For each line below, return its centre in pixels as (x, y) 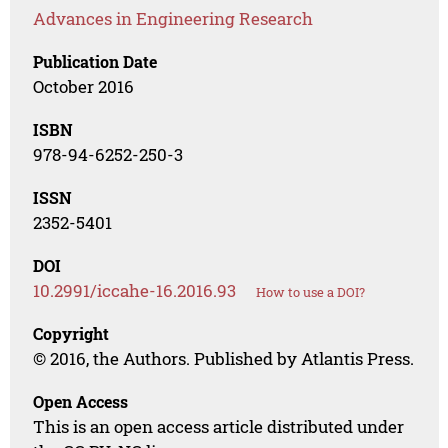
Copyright (71, 334)
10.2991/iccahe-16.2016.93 (135, 291)
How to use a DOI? (311, 292)
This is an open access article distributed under (219, 427)
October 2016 (84, 87)
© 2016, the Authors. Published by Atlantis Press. (224, 359)
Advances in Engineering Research (173, 19)
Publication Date (95, 62)
